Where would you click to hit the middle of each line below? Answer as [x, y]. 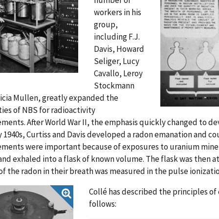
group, [106, 24]
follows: [103, 204]
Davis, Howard [119, 49]
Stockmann [114, 85]
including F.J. [117, 36]
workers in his [118, 12]
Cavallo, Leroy [118, 73]
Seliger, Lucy [117, 61]
